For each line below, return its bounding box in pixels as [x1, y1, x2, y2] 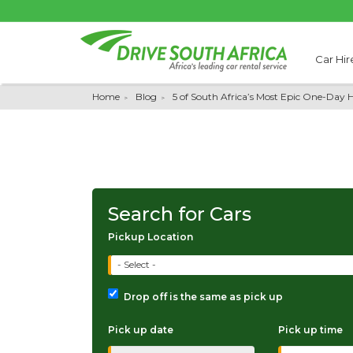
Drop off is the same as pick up [124, 291, 283, 303]
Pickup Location [108, 231, 193, 243]
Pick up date [108, 324, 173, 336]
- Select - [117, 258, 156, 271]
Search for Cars [108, 203, 251, 225]
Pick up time [277, 324, 343, 336]
